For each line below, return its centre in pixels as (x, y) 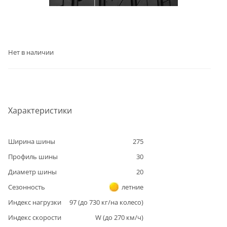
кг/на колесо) (122, 202)
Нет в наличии (31, 52)
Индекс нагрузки (35, 202)
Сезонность (27, 187)
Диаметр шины (32, 172)
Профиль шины (33, 156)
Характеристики (40, 110)
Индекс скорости (35, 217)
